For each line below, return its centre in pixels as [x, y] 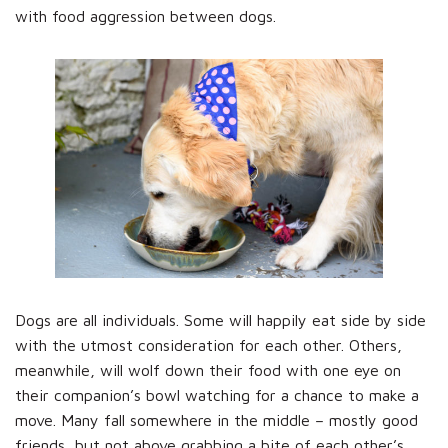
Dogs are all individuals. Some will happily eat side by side [220, 319]
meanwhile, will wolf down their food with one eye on [208, 369]
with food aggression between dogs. [145, 15]
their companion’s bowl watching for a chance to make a [217, 394]
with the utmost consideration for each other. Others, [208, 344]
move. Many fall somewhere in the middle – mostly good [216, 419]
